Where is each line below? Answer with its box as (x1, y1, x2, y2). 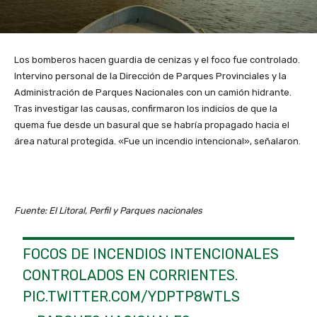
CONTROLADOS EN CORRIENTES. (23, 267, 238, 284)
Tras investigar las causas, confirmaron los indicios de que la (14, 103, 277, 115)
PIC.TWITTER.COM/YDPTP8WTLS (23, 288, 241, 306)
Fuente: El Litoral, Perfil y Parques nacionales (14, 205, 202, 217)
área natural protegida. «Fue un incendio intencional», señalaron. (14, 136, 301, 147)
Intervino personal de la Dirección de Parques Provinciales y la (14, 71, 287, 82)
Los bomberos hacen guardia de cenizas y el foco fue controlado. (14, 54, 302, 66)
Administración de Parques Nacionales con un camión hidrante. (14, 87, 294, 98)
